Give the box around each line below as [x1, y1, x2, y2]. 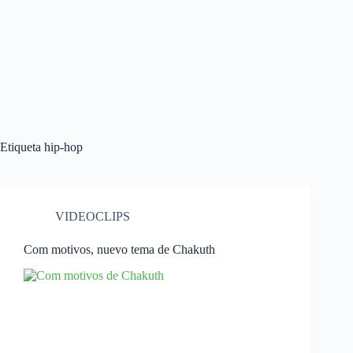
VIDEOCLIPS [55, 210, 130, 223]
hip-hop [41, 140, 83, 154]
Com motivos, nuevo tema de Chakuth [24, 243, 215, 256]
